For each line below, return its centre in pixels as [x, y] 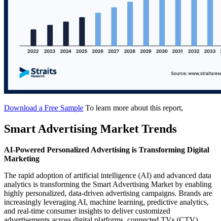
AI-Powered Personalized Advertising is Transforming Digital [107, 149]
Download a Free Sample [44, 108]
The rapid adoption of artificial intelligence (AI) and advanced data [108, 175]
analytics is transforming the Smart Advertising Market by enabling [108, 184]
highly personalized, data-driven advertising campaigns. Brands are [108, 193]
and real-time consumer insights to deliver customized [87, 211]
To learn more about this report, [134, 108]
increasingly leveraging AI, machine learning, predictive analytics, [106, 202]
